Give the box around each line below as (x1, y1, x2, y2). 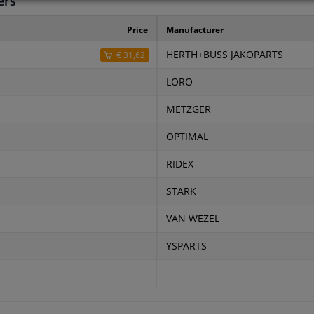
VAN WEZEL (165, 212, 219, 226)
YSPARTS (165, 240, 207, 253)
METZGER (165, 103, 211, 116)
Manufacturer (165, 24, 224, 36)
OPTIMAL (165, 130, 208, 144)
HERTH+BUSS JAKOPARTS (165, 48, 283, 62)
